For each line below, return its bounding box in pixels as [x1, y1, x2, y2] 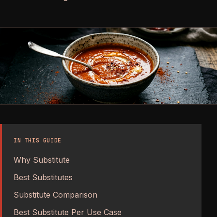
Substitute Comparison [14, 189, 97, 200]
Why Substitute [14, 155, 70, 165]
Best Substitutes [14, 172, 73, 182]
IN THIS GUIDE [14, 136, 62, 144]
